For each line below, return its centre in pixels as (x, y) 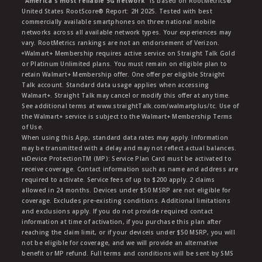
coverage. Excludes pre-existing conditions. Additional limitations (126, 200)
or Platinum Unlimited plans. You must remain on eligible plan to (125, 63)
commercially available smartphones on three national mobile (119, 21)
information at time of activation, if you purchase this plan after (121, 221)
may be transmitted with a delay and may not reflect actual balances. (129, 148)
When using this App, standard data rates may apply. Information (125, 137)
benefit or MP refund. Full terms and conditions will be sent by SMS (128, 253)
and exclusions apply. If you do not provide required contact (118, 211)
